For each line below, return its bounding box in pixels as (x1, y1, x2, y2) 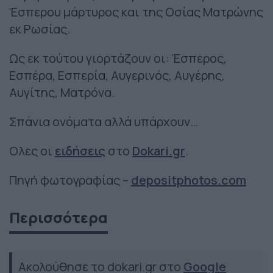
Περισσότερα (9, 207, 108, 228)
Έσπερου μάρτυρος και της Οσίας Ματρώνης (9, 4, 263, 21)
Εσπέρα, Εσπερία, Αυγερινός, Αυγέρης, (9, 67, 225, 84)
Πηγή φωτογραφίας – (9, 172, 131, 189)
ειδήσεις (55, 143, 105, 160)
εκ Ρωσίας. (9, 21, 70, 38)
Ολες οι (9, 143, 55, 160)
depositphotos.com (131, 172, 246, 189)
